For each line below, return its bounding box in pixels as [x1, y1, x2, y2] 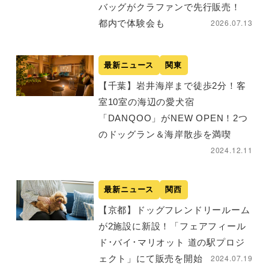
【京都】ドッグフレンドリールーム [98, 205, 250, 216]
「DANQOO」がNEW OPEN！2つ [98, 112, 248, 123]
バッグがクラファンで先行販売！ [98, 2, 241, 13]
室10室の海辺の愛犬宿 [98, 96, 195, 107]
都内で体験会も [98, 18, 165, 29]
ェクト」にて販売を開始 [98, 253, 203, 264]
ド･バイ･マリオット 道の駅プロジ [98, 237, 245, 248]
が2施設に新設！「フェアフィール [98, 221, 246, 232]
